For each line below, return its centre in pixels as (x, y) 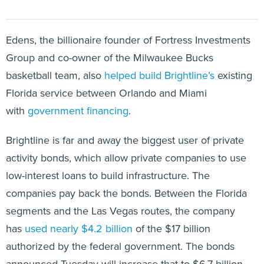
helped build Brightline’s (158, 75)
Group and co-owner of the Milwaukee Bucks (110, 58)
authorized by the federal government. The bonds (120, 246)
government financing (78, 111)
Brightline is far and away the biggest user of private (125, 140)
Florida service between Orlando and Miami (106, 93)
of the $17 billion (171, 229)
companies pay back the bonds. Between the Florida (126, 193)
